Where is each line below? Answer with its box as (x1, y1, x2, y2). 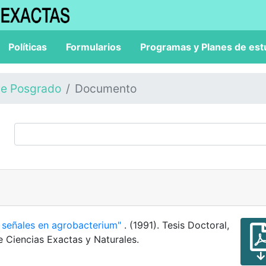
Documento (75, 81, 137, 96)
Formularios (66, 41, 121, 53)
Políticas (8, 41, 47, 53)
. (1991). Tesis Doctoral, (124, 219, 229, 231)
